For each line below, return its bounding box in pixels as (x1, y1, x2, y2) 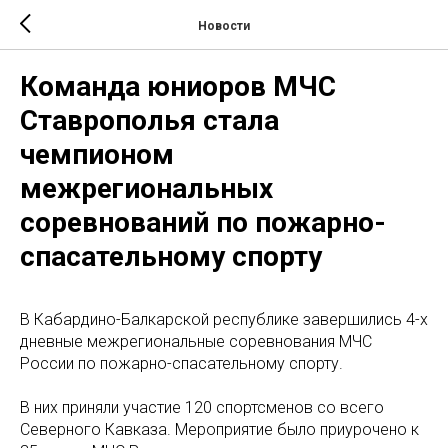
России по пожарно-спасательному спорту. (20, 354, 343, 373)
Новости (198, 18, 250, 33)
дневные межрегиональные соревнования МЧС (20, 332, 372, 351)
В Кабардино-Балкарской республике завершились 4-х (20, 310, 428, 329)
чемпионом (20, 138, 174, 171)
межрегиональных (20, 172, 273, 205)
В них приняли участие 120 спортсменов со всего (20, 398, 384, 417)
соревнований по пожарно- (20, 206, 386, 239)
